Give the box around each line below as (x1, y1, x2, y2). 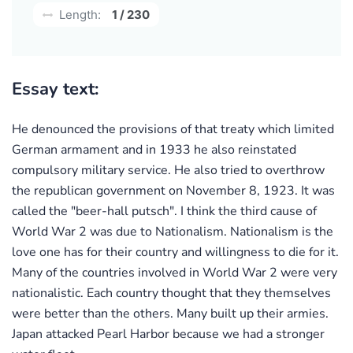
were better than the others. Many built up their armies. (12, 304, 329, 322)
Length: (56, 6, 101, 22)
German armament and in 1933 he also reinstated (12, 140, 296, 158)
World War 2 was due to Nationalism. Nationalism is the (12, 222, 333, 240)
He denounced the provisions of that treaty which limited (12, 120, 334, 138)
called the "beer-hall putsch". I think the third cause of (12, 202, 317, 220)
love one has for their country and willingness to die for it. (12, 243, 339, 261)
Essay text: (12, 76, 98, 101)
